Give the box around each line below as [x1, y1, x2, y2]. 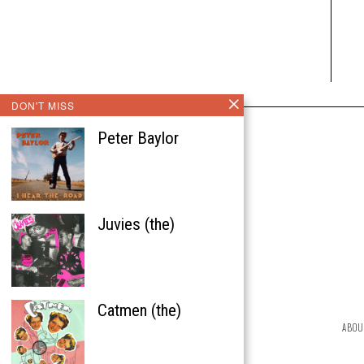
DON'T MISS [11, 98, 75, 112]
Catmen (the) [97, 301, 181, 320]
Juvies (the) [97, 214, 175, 234]
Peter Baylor [97, 128, 179, 148]
